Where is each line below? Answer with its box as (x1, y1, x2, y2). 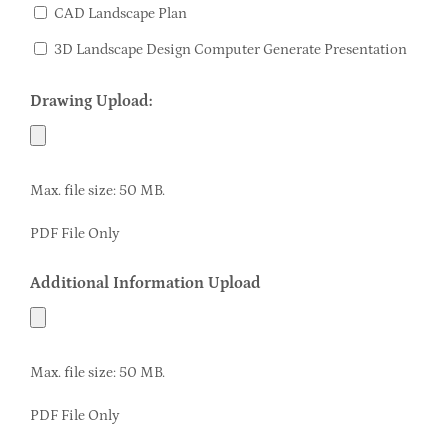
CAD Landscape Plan (53, 4, 187, 22)
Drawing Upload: (29, 91, 152, 110)
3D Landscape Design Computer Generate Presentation (53, 40, 407, 58)
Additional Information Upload (29, 273, 261, 292)
